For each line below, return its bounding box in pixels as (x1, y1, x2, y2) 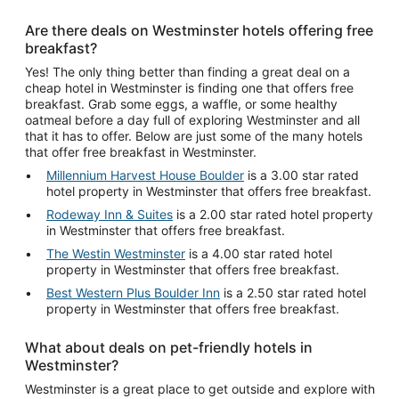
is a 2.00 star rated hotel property (173, 206, 373, 222)
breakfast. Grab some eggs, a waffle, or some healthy (25, 95, 338, 111)
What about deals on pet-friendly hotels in (25, 338, 313, 356)
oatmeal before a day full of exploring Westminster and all (25, 111, 360, 127)
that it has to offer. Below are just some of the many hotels (25, 127, 362, 143)
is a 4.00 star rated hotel (185, 245, 332, 261)
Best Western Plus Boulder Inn (46, 284, 220, 300)
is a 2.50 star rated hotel (220, 284, 366, 300)
